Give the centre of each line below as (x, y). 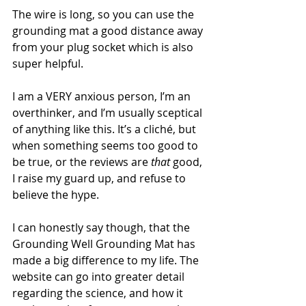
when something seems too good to (107, 145)
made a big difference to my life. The (107, 260)
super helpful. (49, 63)
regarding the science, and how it (99, 293)
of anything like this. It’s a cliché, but (106, 129)
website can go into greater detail (100, 276)
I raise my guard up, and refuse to (100, 178)
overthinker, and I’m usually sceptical (109, 112)
